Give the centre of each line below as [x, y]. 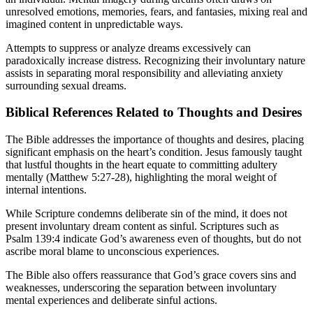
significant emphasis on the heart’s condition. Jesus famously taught [154, 152]
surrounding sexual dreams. [66, 85]
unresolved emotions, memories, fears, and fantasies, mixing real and [156, 11]
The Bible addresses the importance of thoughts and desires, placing [155, 140]
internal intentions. [46, 190]
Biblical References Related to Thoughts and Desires [154, 112]
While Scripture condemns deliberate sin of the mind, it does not [146, 214]
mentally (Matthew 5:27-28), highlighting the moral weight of [141, 177]
